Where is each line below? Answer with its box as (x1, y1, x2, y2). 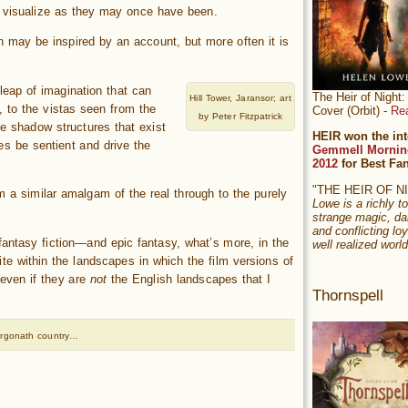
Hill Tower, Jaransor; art (189, 93, 291, 104)
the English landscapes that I (107, 271, 271, 286)
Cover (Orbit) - (312, 103, 391, 117)
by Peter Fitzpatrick (198, 111, 283, 122)
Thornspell (312, 286, 383, 305)
